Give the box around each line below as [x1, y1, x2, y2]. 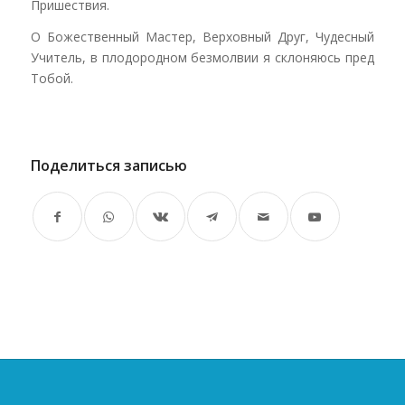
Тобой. [30, 70, 73, 88]
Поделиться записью [30, 155, 187, 175]
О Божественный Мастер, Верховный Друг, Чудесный [30, 28, 375, 46]
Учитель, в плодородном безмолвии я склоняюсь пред [30, 49, 375, 67]
